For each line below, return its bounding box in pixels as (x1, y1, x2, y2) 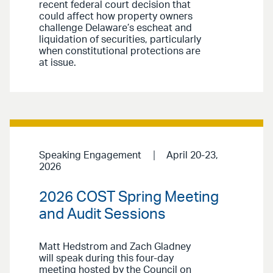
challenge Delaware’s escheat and (39, 23, 192, 34)
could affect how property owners (39, 12, 193, 22)
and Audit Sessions (39, 207, 166, 222)
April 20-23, (166, 151, 218, 161)
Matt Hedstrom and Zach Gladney (39, 242, 191, 252)
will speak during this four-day (39, 253, 174, 264)
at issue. (39, 58, 76, 68)
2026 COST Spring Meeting (39, 190, 219, 205)
